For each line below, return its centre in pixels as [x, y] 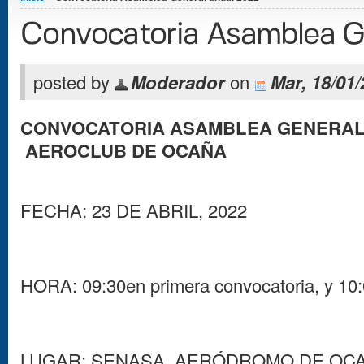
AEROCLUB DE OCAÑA [123, 151]
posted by [74, 82]
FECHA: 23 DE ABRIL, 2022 [134, 210]
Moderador [178, 82]
